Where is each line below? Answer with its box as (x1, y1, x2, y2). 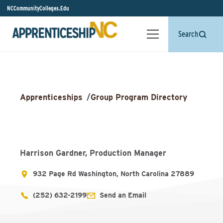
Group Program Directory (91, 93, 187, 102)
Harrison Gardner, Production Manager (20, 148, 166, 158)
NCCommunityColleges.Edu (7, 4, 69, 12)
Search (178, 29, 198, 39)
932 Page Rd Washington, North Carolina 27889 (33, 170, 194, 178)
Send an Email (100, 191, 146, 199)
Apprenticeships (20, 93, 83, 102)
